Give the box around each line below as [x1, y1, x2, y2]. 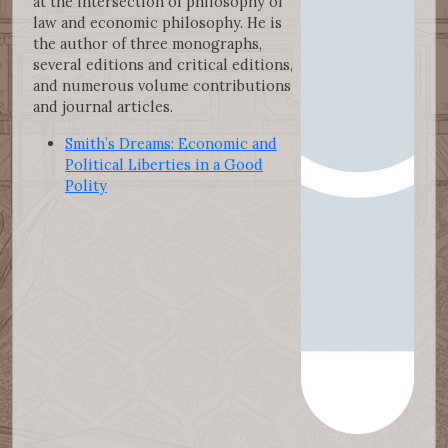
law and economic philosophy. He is [33, 12, 282, 32]
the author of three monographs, [33, 33, 262, 53]
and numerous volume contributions [33, 75, 291, 95]
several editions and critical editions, [33, 54, 293, 74]
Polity [65, 175, 107, 195]
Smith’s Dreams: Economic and [65, 133, 277, 153]
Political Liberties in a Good [65, 154, 263, 174]
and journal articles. [33, 96, 173, 116]
